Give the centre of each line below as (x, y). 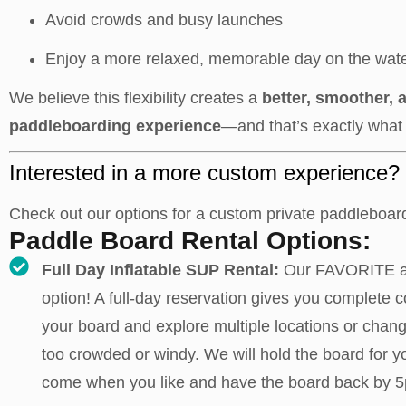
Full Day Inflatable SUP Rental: (162, 270)
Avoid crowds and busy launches (164, 20)
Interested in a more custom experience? (204, 173)
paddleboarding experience (115, 126)
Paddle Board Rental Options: (190, 241)
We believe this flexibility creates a (135, 98)
